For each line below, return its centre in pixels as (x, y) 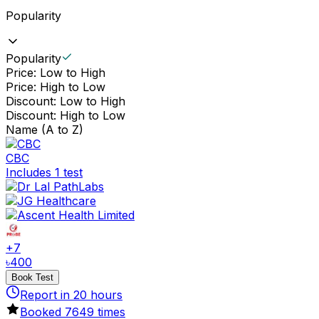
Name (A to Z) (45, 129)
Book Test (32, 277)
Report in (47, 294)
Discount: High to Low (66, 115)
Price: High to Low (56, 87)
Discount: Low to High (66, 101)
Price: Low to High (56, 72)
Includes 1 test (44, 172)
